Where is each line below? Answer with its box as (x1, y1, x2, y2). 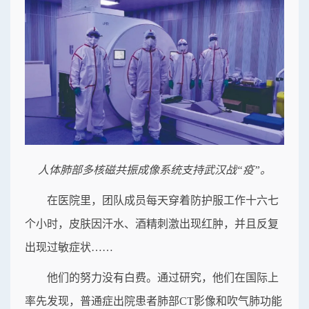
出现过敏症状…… (25, 241, 113, 253)
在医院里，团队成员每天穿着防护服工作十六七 (47, 194, 279, 206)
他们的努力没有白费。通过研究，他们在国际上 (47, 271, 279, 283)
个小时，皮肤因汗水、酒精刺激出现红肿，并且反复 (25, 217, 279, 230)
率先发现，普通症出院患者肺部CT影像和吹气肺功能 (25, 295, 282, 307)
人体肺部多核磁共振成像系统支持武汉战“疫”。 (38, 163, 271, 176)
